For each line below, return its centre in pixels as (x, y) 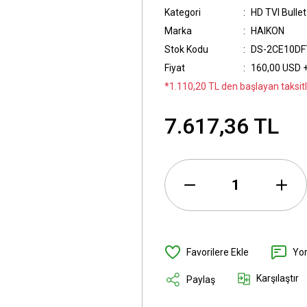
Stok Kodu (186, 49)
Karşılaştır (278, 278)
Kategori (183, 12)
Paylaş (201, 279)
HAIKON (268, 31)
